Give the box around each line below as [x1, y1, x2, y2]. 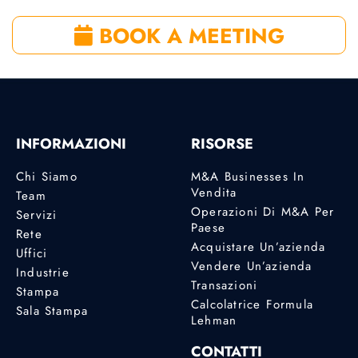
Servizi [16, 205, 58, 224]
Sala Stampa [16, 301, 89, 320]
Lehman [191, 311, 237, 329]
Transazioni [191, 276, 258, 294]
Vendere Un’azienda [191, 257, 312, 275]
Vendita [191, 183, 237, 201]
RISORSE [191, 133, 253, 154]
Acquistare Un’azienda [191, 237, 326, 256]
